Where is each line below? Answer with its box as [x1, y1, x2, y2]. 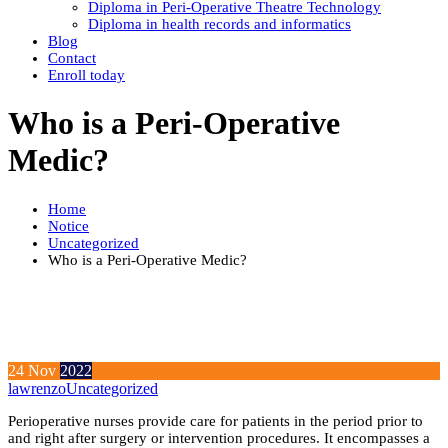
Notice [48, 217, 89, 234]
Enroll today [48, 67, 125, 83]
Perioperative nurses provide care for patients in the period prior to [8, 413, 423, 430]
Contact [48, 50, 96, 66]
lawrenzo [8, 380, 66, 398]
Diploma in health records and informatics [88, 16, 351, 32]
